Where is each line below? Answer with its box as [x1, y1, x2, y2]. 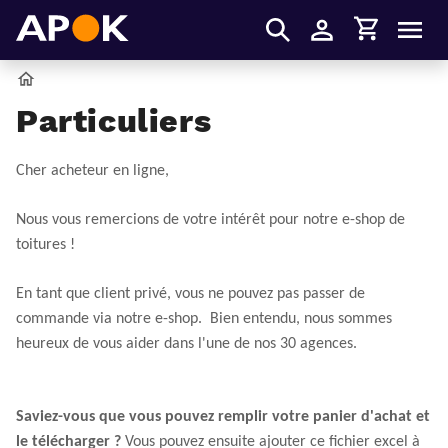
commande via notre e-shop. [16, 311, 206, 327]
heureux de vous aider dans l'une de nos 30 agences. [16, 336, 357, 352]
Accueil [36, 70, 75, 85]
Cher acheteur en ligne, [16, 163, 169, 179]
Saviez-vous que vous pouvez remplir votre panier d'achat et [16, 409, 430, 425]
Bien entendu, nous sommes [206, 311, 392, 327]
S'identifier [322, 32, 396, 51]
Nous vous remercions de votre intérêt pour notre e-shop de [16, 212, 405, 228]
